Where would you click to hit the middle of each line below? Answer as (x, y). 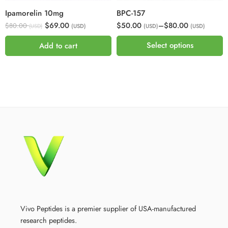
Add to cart (58, 46)
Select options (170, 46)
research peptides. (49, 220)
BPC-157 (131, 13)
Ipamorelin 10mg (34, 13)
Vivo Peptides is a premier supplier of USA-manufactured (108, 209)
